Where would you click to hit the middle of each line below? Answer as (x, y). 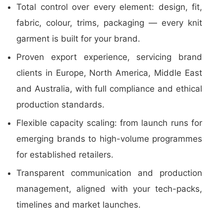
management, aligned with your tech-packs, (109, 189)
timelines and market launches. (79, 205)
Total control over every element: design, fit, (109, 7)
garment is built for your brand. (78, 39)
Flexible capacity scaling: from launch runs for (109, 123)
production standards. (60, 105)
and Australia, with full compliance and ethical (109, 89)
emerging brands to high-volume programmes (109, 139)
